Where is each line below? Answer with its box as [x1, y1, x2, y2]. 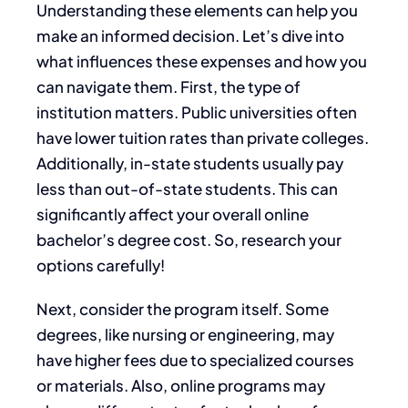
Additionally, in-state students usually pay [36, 152, 343, 173]
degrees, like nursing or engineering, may [36, 323, 334, 344]
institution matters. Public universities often [36, 101, 357, 122]
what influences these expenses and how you [36, 50, 367, 71]
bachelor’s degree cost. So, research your [36, 229, 342, 250]
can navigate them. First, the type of [36, 76, 301, 97]
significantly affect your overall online [36, 203, 309, 224]
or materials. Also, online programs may [36, 374, 325, 395]
